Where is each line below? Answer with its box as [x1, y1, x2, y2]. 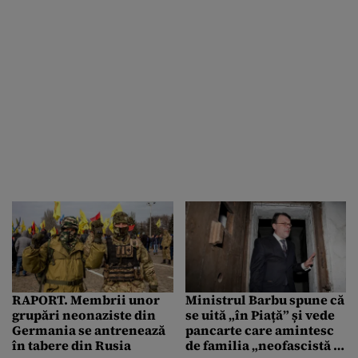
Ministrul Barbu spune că [185, 290, 344, 308]
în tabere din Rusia [12, 336, 131, 354]
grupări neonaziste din [12, 305, 156, 324]
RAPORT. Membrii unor [12, 290, 160, 308]
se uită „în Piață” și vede [185, 305, 335, 324]
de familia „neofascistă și [185, 336, 344, 354]
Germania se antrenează [12, 320, 165, 339]
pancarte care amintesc [185, 320, 334, 339]
